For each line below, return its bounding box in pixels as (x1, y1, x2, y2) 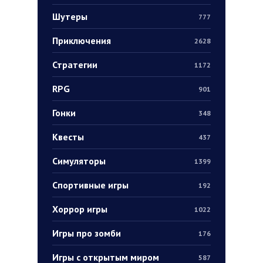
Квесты (52, 131, 84, 143)
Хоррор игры (52, 203, 107, 215)
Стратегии (52, 59, 97, 71)
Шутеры (52, 11, 87, 23)
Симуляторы (52, 155, 106, 167)
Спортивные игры (52, 179, 129, 191)
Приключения (52, 35, 111, 47)
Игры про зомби (52, 227, 121, 240)
